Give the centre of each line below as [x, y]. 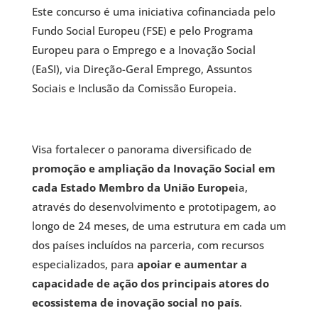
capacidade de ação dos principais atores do [150, 283]
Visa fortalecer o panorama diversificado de [142, 149]
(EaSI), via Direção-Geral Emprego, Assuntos [142, 69]
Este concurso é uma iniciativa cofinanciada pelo [153, 11]
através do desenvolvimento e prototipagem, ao [154, 207]
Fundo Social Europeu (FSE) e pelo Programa [142, 31]
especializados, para [84, 264]
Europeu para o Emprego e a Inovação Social [143, 50]
